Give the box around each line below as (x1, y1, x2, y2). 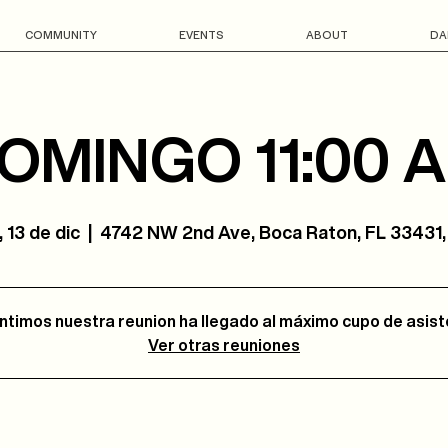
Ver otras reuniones (148, 333, 300, 357)
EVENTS (179, 26, 224, 42)
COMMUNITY (24, 26, 97, 42)
